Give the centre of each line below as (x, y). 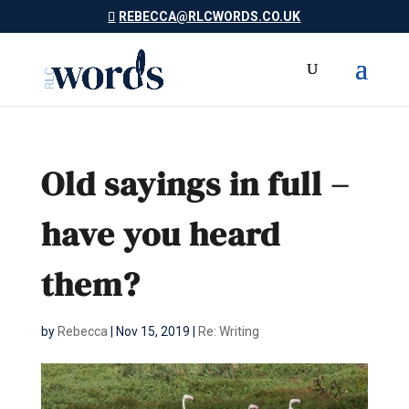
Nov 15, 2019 (152, 331)
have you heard (160, 234)
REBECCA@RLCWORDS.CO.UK (210, 16)
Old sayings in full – (195, 184)
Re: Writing (228, 331)
